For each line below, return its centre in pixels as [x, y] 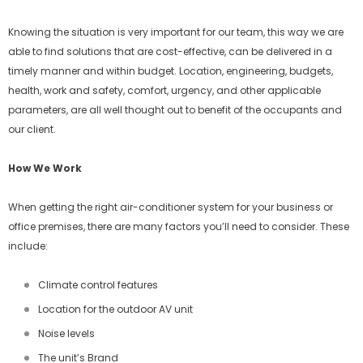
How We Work [45, 168]
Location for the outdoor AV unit [115, 309]
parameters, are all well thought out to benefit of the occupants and [175, 110]
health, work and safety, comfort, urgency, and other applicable [164, 90]
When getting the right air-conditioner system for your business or [171, 207]
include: [28, 246]
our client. [32, 129]
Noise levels [66, 333]
